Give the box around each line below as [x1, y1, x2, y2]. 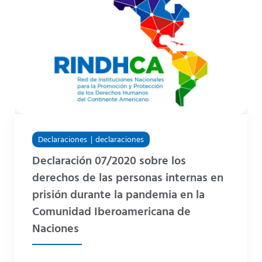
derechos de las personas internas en [32, 169, 223, 188]
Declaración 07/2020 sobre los [32, 152, 186, 171]
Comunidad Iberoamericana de [32, 203, 191, 222]
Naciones [32, 220, 79, 239]
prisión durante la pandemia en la [32, 186, 205, 205]
